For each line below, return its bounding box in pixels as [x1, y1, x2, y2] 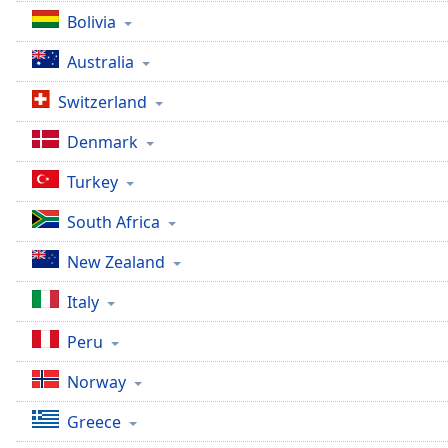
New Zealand [67, 251, 165, 273]
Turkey [67, 171, 118, 193]
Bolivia [67, 11, 116, 33]
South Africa [67, 211, 160, 233]
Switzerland [58, 91, 147, 113]
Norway [67, 371, 126, 393]
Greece [67, 411, 121, 433]
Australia [67, 51, 134, 73]
